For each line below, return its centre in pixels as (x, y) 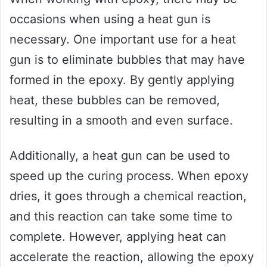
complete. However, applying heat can (118, 236)
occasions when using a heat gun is (110, 19)
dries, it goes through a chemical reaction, (128, 196)
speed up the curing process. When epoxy (129, 176)
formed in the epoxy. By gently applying (122, 80)
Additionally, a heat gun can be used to (120, 155)
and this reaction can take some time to (121, 216)
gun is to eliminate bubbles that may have (127, 59)
